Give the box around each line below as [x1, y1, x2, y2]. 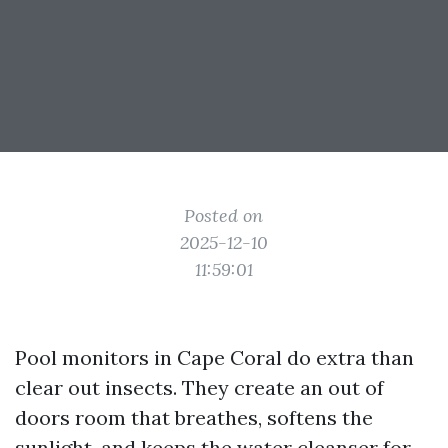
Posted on [184, 204, 264, 227]
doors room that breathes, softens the [15, 405, 373, 430]
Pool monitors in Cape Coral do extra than [15, 345, 414, 370]
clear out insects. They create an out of [15, 375, 384, 400]
